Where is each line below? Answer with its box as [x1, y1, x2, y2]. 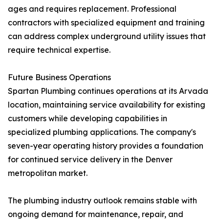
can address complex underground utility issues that [8, 31, 206, 42]
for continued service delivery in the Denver [8, 154, 173, 165]
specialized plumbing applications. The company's [8, 127, 196, 137]
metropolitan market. [8, 168, 88, 178]
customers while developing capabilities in [8, 113, 167, 124]
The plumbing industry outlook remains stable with [8, 196, 197, 206]
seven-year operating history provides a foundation [8, 141, 203, 151]
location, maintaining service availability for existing [8, 100, 205, 110]
